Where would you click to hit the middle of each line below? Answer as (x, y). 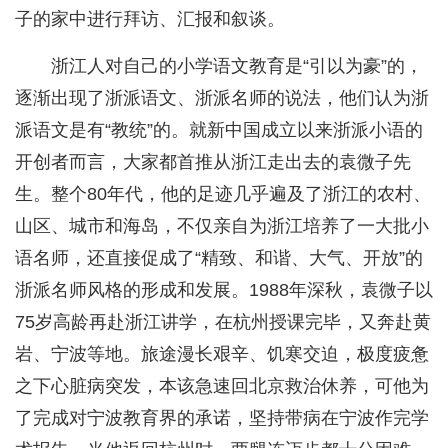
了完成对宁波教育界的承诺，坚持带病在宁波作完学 (222, 418)
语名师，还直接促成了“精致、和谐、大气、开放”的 (219, 258)
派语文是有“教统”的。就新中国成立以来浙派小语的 (219, 130)
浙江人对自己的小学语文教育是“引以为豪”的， (237, 66)
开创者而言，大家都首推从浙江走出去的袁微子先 (213, 162)
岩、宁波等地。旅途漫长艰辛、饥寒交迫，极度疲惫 (222, 354)
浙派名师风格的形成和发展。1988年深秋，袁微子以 (224, 290)
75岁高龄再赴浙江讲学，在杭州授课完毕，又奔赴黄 (223, 322)
